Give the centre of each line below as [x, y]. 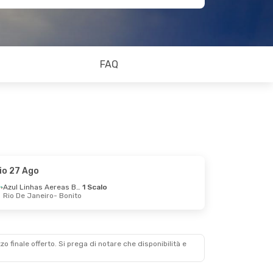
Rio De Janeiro [29, 196]
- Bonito [68, 196]
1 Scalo [95, 187]
